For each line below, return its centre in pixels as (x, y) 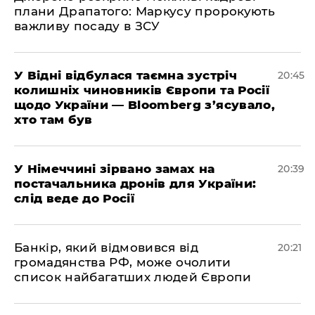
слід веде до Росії (75, 198)
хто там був (53, 120)
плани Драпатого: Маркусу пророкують (144, 11)
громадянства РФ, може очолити (122, 262)
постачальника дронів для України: (135, 184)
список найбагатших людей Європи (133, 277)
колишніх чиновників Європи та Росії (142, 90)
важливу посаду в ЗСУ (87, 26)
